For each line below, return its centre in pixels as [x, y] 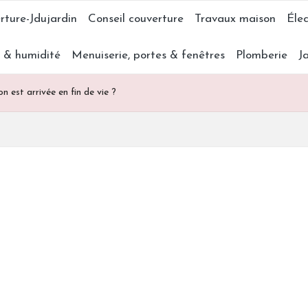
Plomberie [262, 55]
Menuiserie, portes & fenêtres [148, 55]
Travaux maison [235, 19]
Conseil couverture [136, 19]
